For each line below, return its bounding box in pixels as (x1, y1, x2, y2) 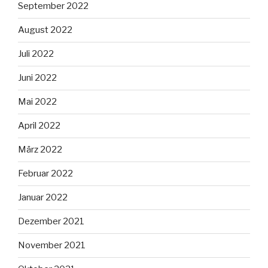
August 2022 (18, 25, 72, 36)
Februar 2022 (18, 168, 73, 179)
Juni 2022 (18, 72, 57, 84)
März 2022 (18, 144, 62, 156)
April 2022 (18, 120, 60, 132)
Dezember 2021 (18, 216, 84, 227)
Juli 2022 (18, 48, 54, 60)
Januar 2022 (18, 192, 68, 203)
